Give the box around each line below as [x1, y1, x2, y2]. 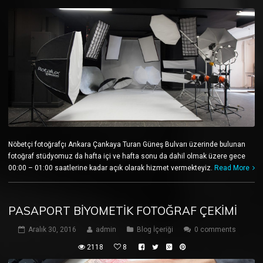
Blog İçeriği [137, 225, 173, 234]
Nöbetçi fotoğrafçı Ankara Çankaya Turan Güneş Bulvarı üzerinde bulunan [8, 140, 245, 149]
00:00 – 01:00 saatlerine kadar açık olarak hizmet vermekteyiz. [8, 164, 214, 173]
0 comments [194, 225, 236, 234]
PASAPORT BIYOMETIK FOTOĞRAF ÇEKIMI [8, 204, 237, 218]
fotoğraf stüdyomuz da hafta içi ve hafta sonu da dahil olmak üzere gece [8, 152, 245, 161]
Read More [214, 164, 249, 173]
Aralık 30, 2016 [28, 225, 76, 234]
